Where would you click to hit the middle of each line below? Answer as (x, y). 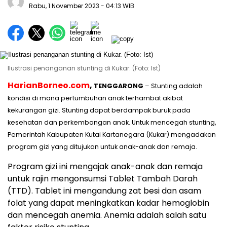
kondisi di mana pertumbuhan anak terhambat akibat (95, 98)
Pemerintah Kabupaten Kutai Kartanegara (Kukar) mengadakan (112, 135)
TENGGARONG (119, 86)
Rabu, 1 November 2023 (65, 6)
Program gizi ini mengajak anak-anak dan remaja (105, 167)
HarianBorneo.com (49, 86)
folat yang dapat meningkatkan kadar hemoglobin (108, 203)
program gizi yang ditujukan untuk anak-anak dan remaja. (102, 147)
